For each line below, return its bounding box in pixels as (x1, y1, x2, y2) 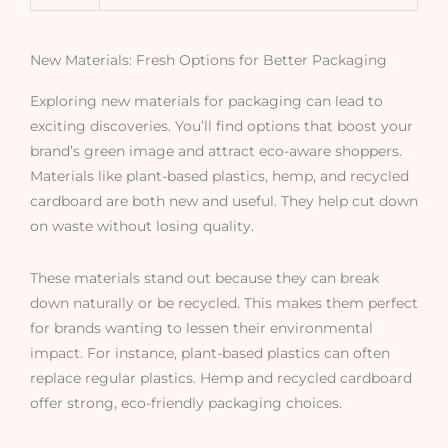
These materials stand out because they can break (30, 269, 379, 286)
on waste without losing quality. (30, 217, 254, 234)
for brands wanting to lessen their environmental (30, 319, 373, 336)
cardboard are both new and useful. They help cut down (30, 192, 418, 209)
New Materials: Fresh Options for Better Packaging (30, 51, 387, 68)
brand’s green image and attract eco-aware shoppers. (30, 142, 402, 159)
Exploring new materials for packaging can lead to (30, 92, 383, 109)
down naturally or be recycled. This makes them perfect (30, 294, 418, 311)
